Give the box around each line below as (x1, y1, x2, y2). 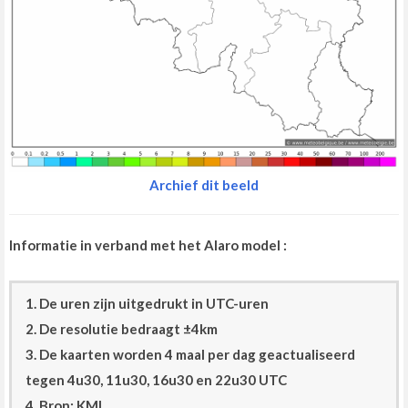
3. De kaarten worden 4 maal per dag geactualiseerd (25, 346, 355, 363)
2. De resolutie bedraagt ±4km (25, 321, 218, 338)
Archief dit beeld (149, 177, 259, 194)
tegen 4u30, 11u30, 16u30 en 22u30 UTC (25, 372, 287, 389)
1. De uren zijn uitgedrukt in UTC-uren (25, 295, 269, 312)
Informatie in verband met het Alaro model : (9, 237, 287, 254)
